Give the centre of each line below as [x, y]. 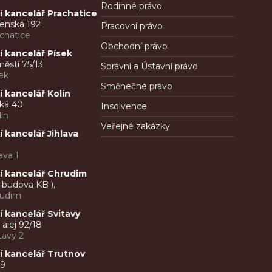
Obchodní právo [134, 46]
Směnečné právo [136, 87]
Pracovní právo [131, 26]
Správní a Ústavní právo [149, 66]
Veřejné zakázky [135, 127]
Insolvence [124, 107]
